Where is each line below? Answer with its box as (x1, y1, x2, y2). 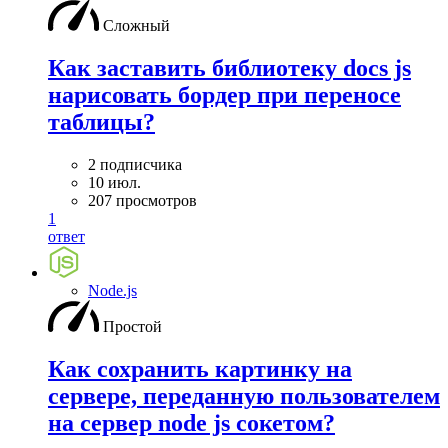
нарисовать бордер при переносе (48, 81, 401, 108)
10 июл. (88, 173, 141, 191)
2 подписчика (88, 155, 182, 173)
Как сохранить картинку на (48, 355, 352, 382)
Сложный (103, 17, 170, 34)
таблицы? (48, 108, 155, 135)
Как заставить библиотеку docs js (48, 54, 411, 81)
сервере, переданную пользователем (48, 382, 440, 409)
